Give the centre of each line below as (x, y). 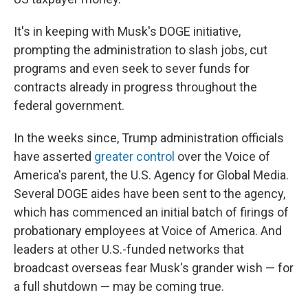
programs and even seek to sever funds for (132, 68)
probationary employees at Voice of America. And (148, 231)
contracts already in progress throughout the (135, 87)
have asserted (54, 156)
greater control (134, 156)
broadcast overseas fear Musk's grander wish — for (154, 268)
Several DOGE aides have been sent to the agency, (150, 194)
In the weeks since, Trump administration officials (149, 138)
